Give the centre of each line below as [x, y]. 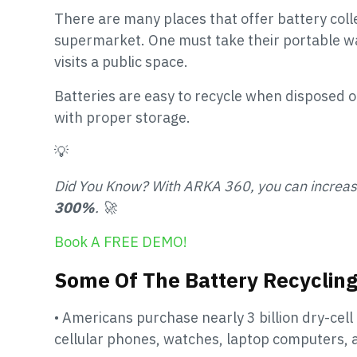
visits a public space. [121, 61]
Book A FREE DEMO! [121, 241]
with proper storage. [122, 117]
